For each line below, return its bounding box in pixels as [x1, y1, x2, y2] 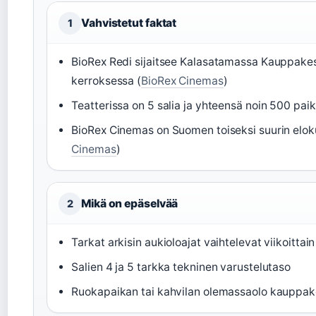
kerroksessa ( [71, 73, 142, 87]
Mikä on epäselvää [81, 196, 178, 210]
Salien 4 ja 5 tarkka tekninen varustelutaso [71, 260, 291, 274]
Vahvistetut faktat [81, 16, 177, 30]
